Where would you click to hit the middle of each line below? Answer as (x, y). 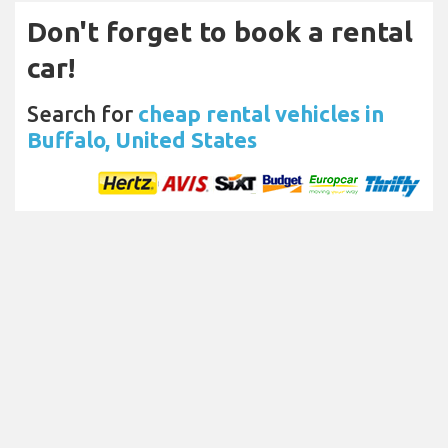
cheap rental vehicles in (261, 113)
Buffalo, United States (142, 139)
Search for (82, 113)
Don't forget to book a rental (220, 31)
